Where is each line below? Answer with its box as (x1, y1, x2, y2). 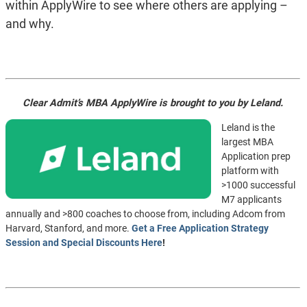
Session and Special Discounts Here (5, 237, 162, 249)
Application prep (221, 151, 291, 162)
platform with (221, 165, 279, 177)
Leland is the (221, 122, 275, 134)
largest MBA (221, 136, 273, 148)
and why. (5, 16, 54, 32)
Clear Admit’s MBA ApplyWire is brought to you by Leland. (23, 97, 284, 110)
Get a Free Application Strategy (131, 223, 269, 234)
